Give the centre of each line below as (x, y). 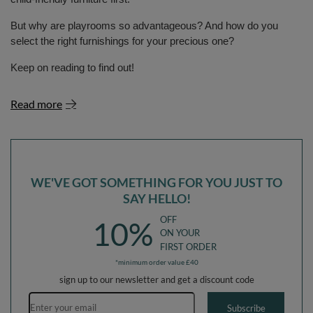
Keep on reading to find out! (72, 68)
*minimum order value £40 (156, 262)
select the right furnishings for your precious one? (122, 41)
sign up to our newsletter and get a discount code (156, 279)
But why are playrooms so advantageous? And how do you (144, 26)
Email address (183, 297)
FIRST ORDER (188, 246)
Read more (36, 104)
